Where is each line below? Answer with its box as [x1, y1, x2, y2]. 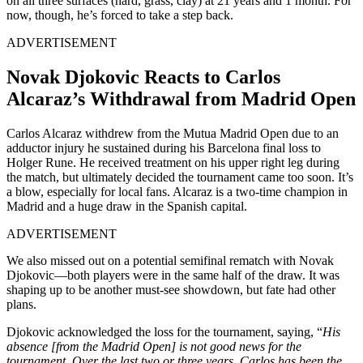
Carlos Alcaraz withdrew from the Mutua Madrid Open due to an [6, 126, 339, 140]
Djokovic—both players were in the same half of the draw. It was [6, 267, 340, 282]
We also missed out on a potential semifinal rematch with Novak [6, 253, 334, 267]
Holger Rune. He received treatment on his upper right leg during [6, 155, 340, 169]
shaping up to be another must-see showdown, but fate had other [6, 282, 335, 297]
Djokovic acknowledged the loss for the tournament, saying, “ [6, 324, 322, 339]
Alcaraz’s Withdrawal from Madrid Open [6, 88, 356, 109]
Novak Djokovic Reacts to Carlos [6, 66, 280, 88]
